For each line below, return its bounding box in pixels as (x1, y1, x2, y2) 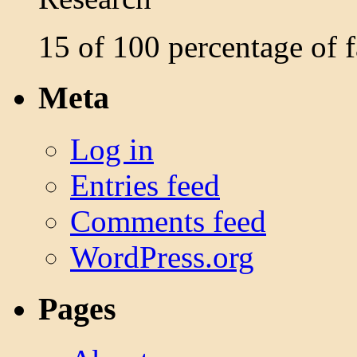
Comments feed (70, 204, 266, 239)
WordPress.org (70, 240, 254, 275)
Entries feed (70, 168, 220, 203)
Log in (70, 132, 154, 167)
